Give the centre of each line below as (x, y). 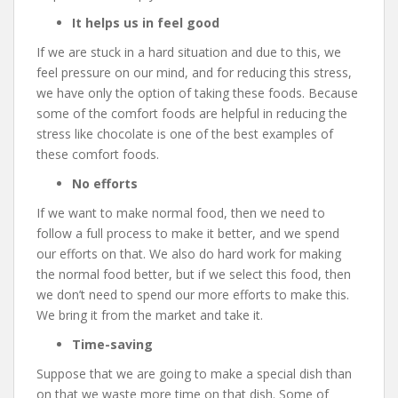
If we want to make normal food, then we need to (181, 213)
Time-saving (112, 344)
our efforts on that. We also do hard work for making (189, 254)
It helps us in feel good (146, 23)
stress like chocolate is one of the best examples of (185, 134)
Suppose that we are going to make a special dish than (194, 374)
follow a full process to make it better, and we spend (188, 233)
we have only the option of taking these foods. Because (197, 93)
